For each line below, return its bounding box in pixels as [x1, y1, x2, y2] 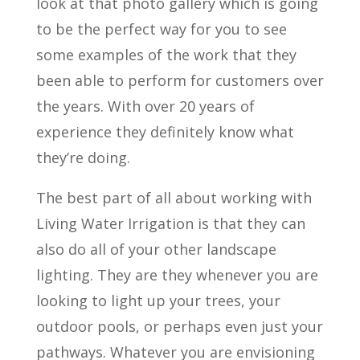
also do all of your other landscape [35, 239, 276, 259]
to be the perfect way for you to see [35, 18, 287, 39]
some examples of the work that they [35, 44, 297, 64]
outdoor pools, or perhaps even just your [35, 316, 323, 336]
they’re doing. [35, 147, 130, 167]
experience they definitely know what [35, 121, 294, 141]
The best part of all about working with [35, 187, 312, 207]
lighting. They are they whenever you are [35, 264, 318, 284]
